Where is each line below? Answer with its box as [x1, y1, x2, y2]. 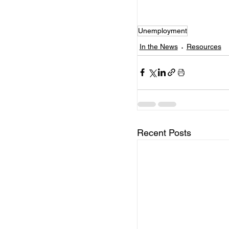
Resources [186, 42, 221, 51]
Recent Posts [136, 127, 191, 138]
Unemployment [138, 26, 187, 35]
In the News [139, 42, 178, 51]
